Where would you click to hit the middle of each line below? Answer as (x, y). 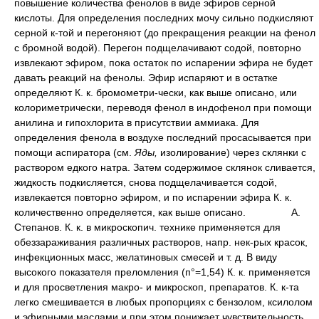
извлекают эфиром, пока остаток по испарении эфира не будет (163, 62)
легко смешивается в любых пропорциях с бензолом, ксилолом (163, 302)
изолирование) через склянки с (233, 152)
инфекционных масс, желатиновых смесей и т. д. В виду (146, 257)
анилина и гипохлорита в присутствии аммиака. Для (137, 122)
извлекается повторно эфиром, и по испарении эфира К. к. (153, 197)
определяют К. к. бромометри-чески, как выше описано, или (156, 92)
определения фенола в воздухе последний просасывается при (163, 137)
